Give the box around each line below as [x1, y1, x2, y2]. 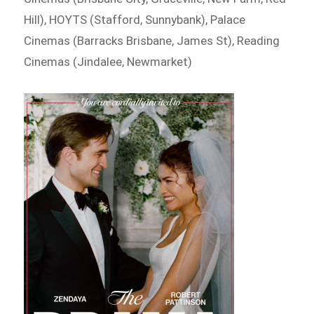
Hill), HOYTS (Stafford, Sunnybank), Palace [24, 13, 246, 27]
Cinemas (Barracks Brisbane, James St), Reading [24, 34, 280, 48]
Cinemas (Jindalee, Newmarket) [24, 55, 193, 69]
